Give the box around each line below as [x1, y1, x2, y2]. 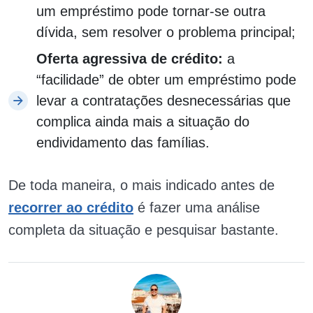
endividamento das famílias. [36, 135, 210, 150]
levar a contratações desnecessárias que [36, 93, 291, 108]
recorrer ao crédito [8, 200, 133, 215]
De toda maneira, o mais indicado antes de [8, 177, 275, 193]
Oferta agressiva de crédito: [36, 51, 227, 66]
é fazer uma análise [133, 200, 260, 215]
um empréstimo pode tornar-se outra [36, 3, 265, 19]
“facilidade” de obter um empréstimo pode [36, 72, 296, 87]
